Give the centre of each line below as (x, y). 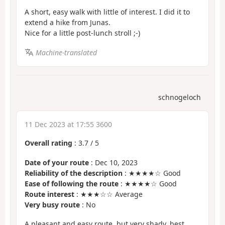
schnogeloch (180, 97)
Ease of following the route (72, 183)
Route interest (49, 194)
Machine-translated (66, 52)
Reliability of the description (74, 173)
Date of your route (57, 162)
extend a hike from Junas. (68, 23)
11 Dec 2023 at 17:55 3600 (68, 125)
